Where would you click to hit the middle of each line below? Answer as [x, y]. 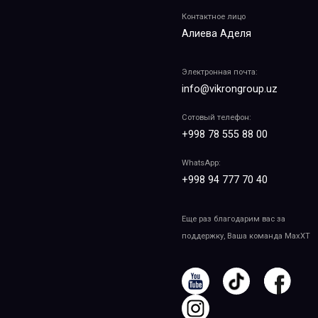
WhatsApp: [202, 163]
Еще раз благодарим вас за [234, 219]
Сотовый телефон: [217, 118]
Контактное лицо [214, 17]
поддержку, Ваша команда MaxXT [246, 236]
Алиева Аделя [217, 34]
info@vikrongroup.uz [230, 89]
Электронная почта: [220, 72]
